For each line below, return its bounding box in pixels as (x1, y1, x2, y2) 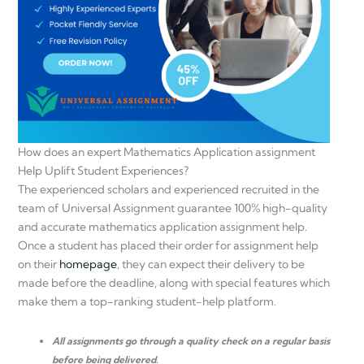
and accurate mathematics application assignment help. (18, 219, 307, 235)
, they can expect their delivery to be (117, 257, 305, 272)
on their (18, 257, 59, 272)
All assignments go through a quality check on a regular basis (52, 334, 330, 347)
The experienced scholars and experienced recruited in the (18, 182, 319, 197)
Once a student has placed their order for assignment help (18, 238, 318, 253)
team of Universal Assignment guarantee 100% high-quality (18, 201, 327, 216)
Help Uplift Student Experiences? (18, 163, 188, 179)
